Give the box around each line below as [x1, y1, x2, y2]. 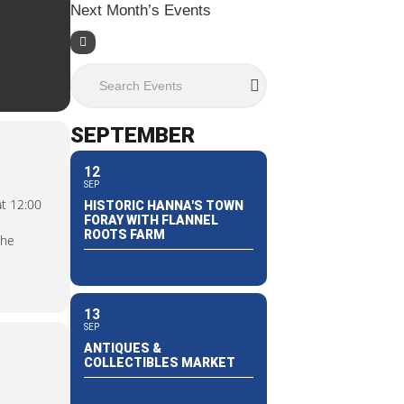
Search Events [69, 63, 172, 81]
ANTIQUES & [83, 340, 161, 355]
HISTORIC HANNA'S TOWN [83, 197, 243, 213]
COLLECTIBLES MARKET [83, 354, 235, 370]
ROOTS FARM [83, 226, 165, 242]
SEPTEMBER [69, 122, 195, 148]
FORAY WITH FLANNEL [83, 212, 218, 227]
